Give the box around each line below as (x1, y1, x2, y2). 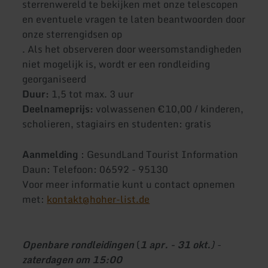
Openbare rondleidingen (22, 237, 137, 253)
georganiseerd (22, 71, 87, 87)
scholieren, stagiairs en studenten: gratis (22, 115, 212, 132)
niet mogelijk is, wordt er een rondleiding (22, 56, 211, 72)
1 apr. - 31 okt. (140, 237, 211, 253)
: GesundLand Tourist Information (81, 147, 239, 163)
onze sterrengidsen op (22, 26, 123, 42)
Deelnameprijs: (22, 100, 96, 117)
